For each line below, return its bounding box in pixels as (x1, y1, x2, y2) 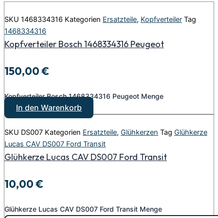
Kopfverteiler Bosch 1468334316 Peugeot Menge (4, 92, 163, 101)
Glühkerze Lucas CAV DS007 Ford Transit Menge (4, 205, 162, 214)
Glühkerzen (121, 128, 158, 137)
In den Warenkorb (16, 103, 82, 113)
